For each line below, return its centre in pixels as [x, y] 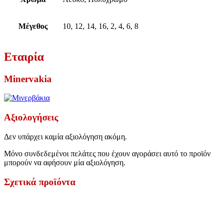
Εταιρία [24, 56]
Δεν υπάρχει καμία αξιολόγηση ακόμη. [65, 136]
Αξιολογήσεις [31, 117]
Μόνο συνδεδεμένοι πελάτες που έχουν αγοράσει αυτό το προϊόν [107, 153]
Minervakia [28, 79]
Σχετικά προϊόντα [40, 182]
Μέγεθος [33, 26]
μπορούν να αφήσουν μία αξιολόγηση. [65, 162]
